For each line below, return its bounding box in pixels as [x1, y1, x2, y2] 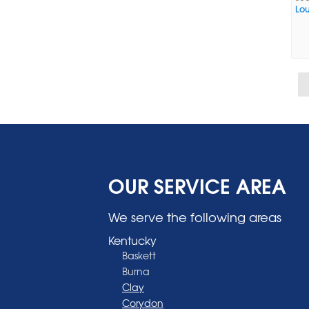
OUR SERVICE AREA [108, 169, 286, 200]
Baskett [122, 248, 156, 262]
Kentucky [108, 231, 157, 248]
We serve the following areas [108, 207, 281, 226]
